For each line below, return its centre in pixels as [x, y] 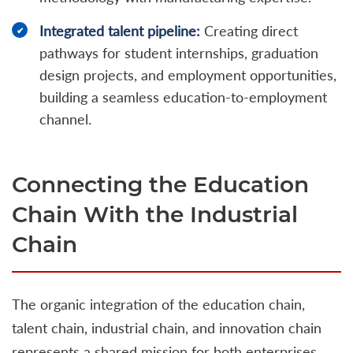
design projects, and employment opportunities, [188, 75]
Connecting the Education [160, 185]
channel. [65, 119]
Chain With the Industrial [155, 215]
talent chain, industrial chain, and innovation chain [167, 328]
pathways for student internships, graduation [179, 53]
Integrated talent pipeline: [120, 31]
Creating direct [249, 31]
